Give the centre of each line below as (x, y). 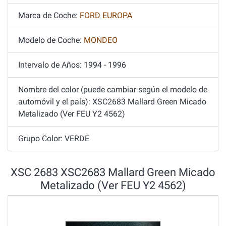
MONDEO (101, 40)
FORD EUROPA (106, 15)
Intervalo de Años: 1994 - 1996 (72, 65)
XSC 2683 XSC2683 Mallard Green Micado (113, 172)
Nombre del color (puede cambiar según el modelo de (113, 90)
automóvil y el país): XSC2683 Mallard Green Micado (112, 102)
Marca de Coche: (49, 15)
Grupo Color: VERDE (54, 138)
